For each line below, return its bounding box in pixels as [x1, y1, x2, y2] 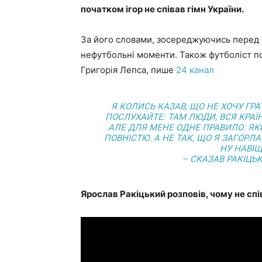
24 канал [176, 64, 214, 75]
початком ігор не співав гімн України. [81, 4, 244, 15]
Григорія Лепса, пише [81, 64, 176, 75]
